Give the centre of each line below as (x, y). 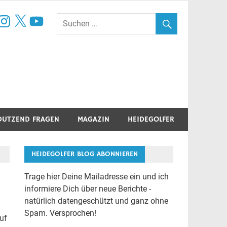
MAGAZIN (93, 119)
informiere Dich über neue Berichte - (87, 188)
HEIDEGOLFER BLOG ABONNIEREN (84, 154)
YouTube (44, 16)
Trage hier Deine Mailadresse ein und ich (96, 176)
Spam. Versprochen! (60, 213)
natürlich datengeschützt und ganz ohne (96, 201)
